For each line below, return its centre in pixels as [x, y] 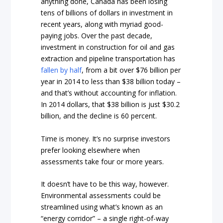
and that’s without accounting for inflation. [109, 93]
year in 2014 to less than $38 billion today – [111, 82]
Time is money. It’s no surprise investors [106, 138]
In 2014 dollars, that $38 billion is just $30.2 [111, 105]
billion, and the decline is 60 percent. [99, 116]
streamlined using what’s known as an [102, 207]
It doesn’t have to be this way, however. [105, 184]
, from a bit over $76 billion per [131, 70]
